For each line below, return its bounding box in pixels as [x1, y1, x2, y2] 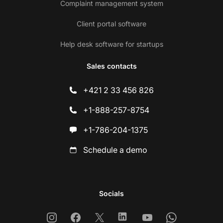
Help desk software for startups [60, 40, 163, 49]
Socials [99, 189, 124, 198]
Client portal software [77, 19, 146, 28]
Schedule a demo [83, 145, 147, 155]
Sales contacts [86, 62, 137, 71]
